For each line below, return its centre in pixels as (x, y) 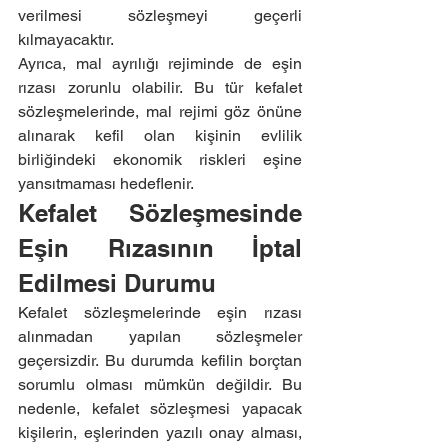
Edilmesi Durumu (117, 283)
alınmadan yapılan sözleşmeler (160, 336)
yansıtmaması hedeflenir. (106, 183)
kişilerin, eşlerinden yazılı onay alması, (160, 432)
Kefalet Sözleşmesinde (160, 213)
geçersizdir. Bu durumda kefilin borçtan (160, 360)
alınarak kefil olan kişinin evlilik (160, 135)
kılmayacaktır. (66, 39)
